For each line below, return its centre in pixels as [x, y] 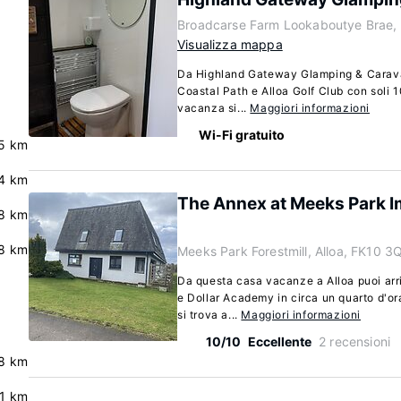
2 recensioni [355, 341]
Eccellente [280, 341]
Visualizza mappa [230, 44]
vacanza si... [214, 108]
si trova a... [209, 315]
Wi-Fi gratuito [242, 135]
